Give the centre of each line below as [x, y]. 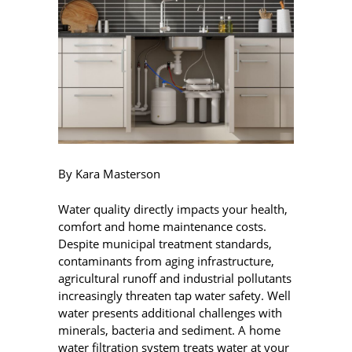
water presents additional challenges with [170, 312]
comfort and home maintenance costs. [162, 226]
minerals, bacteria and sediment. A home [169, 330]
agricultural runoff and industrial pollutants [175, 278]
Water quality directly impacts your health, [173, 209]
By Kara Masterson [111, 174]
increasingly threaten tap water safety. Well [174, 295]
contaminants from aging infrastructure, [166, 260]
